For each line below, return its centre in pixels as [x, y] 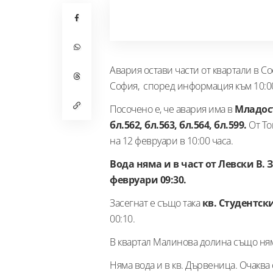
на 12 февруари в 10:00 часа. [171, 140]
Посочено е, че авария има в [172, 109]
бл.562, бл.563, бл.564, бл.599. [178, 125]
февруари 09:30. [149, 179]
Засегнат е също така [155, 203]
